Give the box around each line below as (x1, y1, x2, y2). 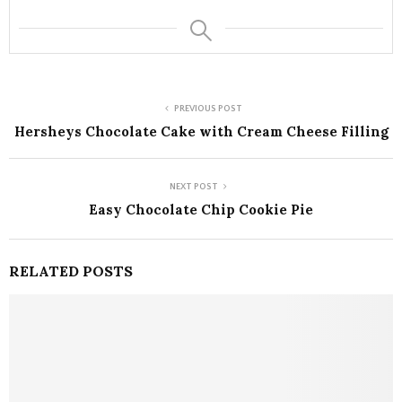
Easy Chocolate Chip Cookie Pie (89, 201, 313, 219)
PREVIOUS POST (174, 104, 242, 115)
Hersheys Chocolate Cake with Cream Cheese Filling (13, 123, 389, 141)
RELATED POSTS (9, 262, 133, 281)
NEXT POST (170, 182, 218, 193)
